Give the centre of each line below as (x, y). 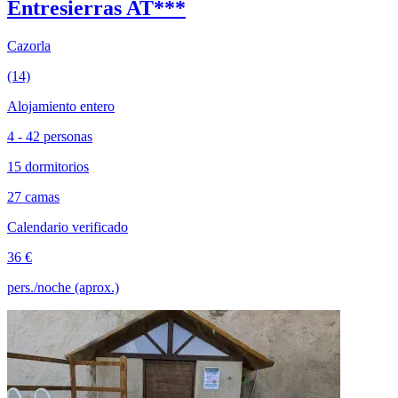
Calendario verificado (68, 227)
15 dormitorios (48, 166)
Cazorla (29, 45)
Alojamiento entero (61, 106)
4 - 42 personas (50, 136)
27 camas (33, 196)
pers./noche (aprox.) (63, 287)
